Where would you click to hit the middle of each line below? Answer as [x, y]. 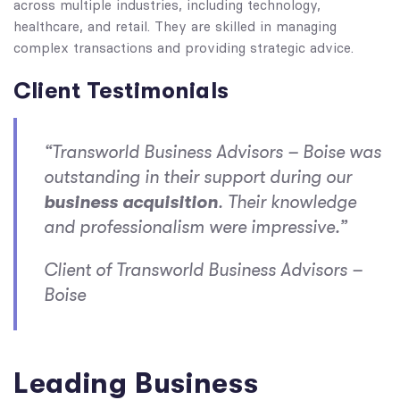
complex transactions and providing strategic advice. [183, 48]
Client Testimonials [121, 91]
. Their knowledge [287, 202]
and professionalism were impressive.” [196, 227]
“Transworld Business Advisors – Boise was [212, 152]
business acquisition [131, 202]
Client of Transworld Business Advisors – [203, 270]
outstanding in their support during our [198, 177]
